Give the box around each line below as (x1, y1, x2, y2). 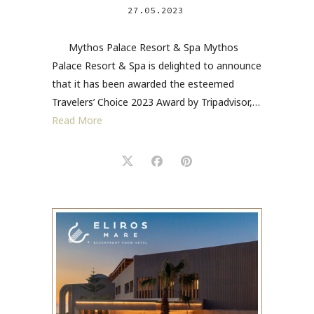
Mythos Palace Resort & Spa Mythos (52, 41, 238, 55)
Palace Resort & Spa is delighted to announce (52, 59, 261, 73)
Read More (52, 114, 102, 128)
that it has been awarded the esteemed (52, 77, 234, 91)
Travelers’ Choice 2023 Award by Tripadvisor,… (52, 95, 260, 109)
